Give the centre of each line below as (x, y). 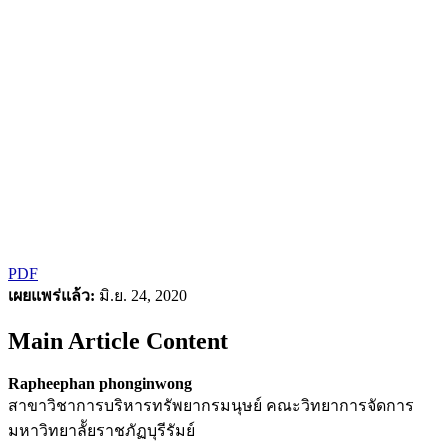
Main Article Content (118, 340)
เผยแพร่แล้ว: (51, 295)
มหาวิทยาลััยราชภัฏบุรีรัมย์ (101, 430)
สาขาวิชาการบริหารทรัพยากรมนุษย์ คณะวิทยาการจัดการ (211, 405)
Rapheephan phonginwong (100, 383)
